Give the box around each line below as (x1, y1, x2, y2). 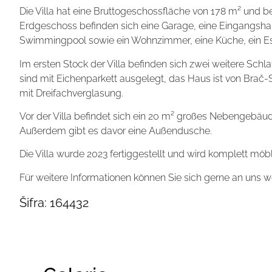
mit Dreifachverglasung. (19, 87, 123, 99)
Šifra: (19, 195, 47, 211)
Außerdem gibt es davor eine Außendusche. (19, 124, 212, 137)
